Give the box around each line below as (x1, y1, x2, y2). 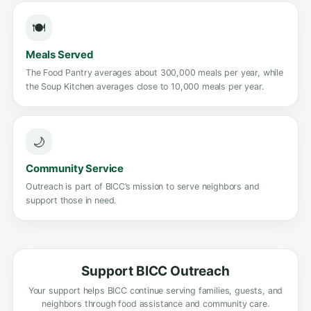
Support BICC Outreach (81, 263, 230, 279)
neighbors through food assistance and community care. (42, 299, 269, 309)
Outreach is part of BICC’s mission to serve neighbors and (26, 181, 260, 192)
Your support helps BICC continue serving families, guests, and (28, 285, 283, 296)
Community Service (26, 162, 124, 175)
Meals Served (26, 48, 94, 61)
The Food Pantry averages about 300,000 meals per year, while (26, 67, 283, 78)
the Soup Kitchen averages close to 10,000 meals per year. (26, 81, 264, 92)
